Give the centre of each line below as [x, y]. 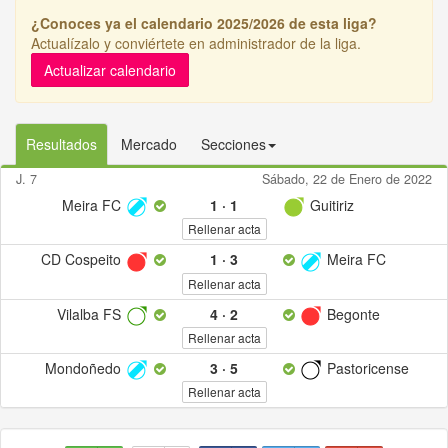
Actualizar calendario [110, 70]
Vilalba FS [90, 313]
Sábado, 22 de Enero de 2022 [347, 179]
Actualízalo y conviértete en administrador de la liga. [196, 43]
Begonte [352, 313]
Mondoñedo [84, 367]
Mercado [149, 144]
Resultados [61, 144]
